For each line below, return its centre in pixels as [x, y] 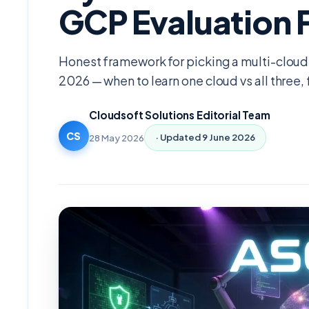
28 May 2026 [117, 137]
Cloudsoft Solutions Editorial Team [180, 114]
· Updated [179, 137]
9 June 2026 [229, 137]
